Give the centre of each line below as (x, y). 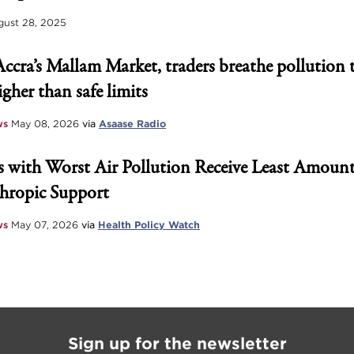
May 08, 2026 (45, 124)
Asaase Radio (132, 124)
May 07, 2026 (45, 225)
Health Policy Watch (149, 225)
